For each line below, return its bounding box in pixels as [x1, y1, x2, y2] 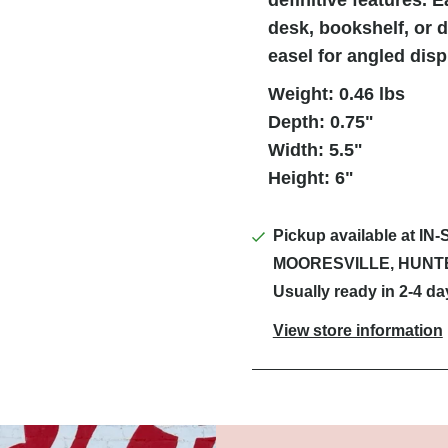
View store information [272, 321, 443, 339]
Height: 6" [267, 167, 354, 188]
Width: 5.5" [267, 139, 363, 160]
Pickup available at [272, 226, 419, 244]
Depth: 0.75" [267, 111, 374, 132]
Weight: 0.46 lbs [267, 83, 405, 104]
